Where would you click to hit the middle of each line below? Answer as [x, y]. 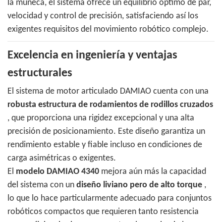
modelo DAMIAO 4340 [57, 172]
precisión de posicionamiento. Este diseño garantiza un [106, 132]
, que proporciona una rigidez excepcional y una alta [101, 118]
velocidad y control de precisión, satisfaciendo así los [103, 16]
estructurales [40, 74]
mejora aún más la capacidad [153, 172]
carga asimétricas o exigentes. [62, 159]
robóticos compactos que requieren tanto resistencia [103, 212]
